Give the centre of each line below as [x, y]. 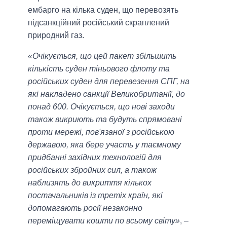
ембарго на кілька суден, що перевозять [103, 10]
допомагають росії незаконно [85, 208]
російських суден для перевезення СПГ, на [109, 82]
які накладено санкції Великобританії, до [106, 94]
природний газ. [56, 35]
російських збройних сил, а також [92, 170]
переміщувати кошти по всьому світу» [104, 221]
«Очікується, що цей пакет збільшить [102, 56]
